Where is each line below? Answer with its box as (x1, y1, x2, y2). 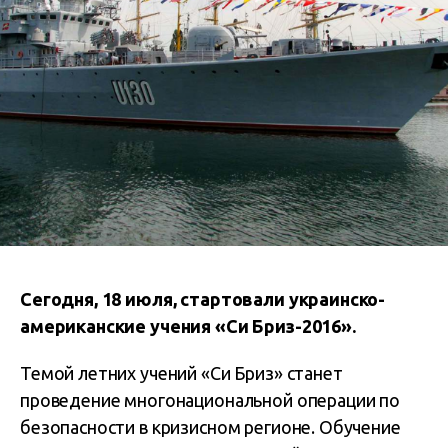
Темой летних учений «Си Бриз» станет (20, 363, 343, 383)
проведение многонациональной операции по (20, 390, 400, 410)
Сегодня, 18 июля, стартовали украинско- (20, 289, 386, 309)
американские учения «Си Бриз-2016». (20, 316, 356, 336)
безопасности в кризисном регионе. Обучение (20, 417, 401, 437)
